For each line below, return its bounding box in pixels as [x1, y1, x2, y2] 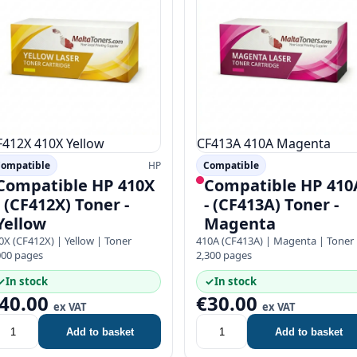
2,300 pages [196, 248, 252, 262]
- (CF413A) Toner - [204, 194, 339, 215]
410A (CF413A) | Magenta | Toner [196, 233, 354, 248]
